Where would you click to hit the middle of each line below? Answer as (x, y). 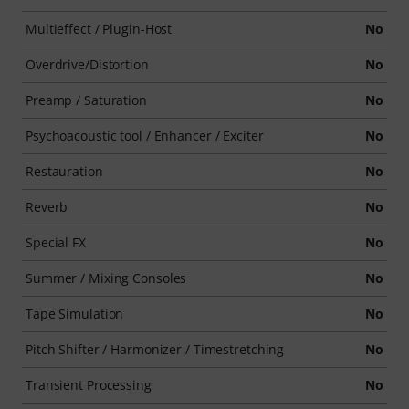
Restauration (64, 171)
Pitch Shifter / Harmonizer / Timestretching (155, 349)
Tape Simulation (75, 314)
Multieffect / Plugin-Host (99, 29)
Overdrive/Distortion (87, 64)
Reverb (47, 207)
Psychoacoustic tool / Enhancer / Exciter (145, 136)
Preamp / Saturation (86, 100)
